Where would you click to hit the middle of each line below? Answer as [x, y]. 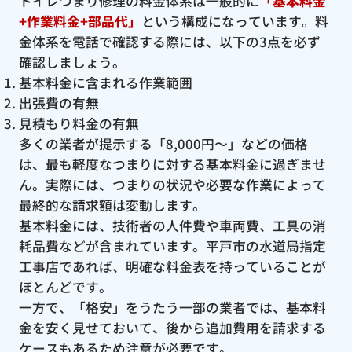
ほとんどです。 [65, 286]
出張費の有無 [59, 103]
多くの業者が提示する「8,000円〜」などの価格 [163, 143]
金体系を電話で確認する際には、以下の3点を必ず [169, 41]
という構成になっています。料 [235, 21]
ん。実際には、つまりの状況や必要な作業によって [172, 184]
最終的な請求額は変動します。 [112, 205]
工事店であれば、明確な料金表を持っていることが [172, 266]
